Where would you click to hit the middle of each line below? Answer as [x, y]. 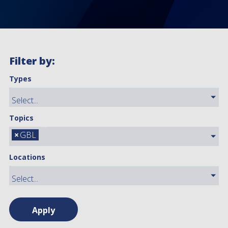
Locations [27, 157]
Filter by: [32, 61]
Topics [22, 118]
